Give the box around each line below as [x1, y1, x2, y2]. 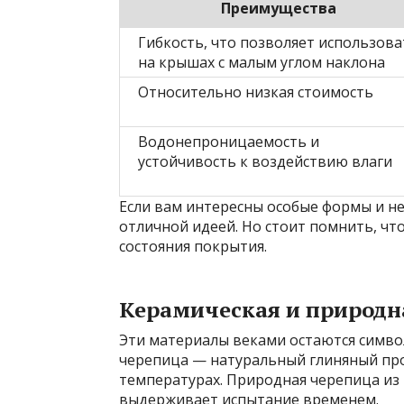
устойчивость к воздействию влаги [138, 151, 392, 171]
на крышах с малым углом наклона [138, 51, 385, 72]
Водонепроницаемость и [138, 131, 319, 151]
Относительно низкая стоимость [138, 81, 373, 102]
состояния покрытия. [119, 235, 267, 256]
